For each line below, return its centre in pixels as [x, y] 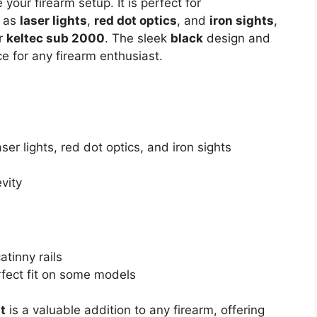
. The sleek [138, 38]
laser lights [53, 20]
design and [237, 38]
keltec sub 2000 [56, 38]
